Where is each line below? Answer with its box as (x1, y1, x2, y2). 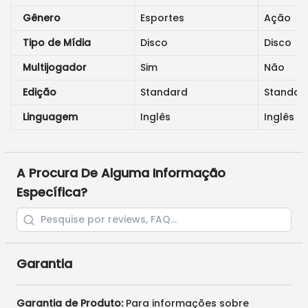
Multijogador (23, 60, 87, 74)
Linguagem (23, 110, 78, 124)
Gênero (23, 11, 60, 25)
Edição (23, 85, 56, 99)
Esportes (140, 11, 184, 25)
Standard (140, 85, 188, 99)
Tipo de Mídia (23, 36, 91, 49)
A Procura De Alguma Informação (16, 164, 225, 181)
